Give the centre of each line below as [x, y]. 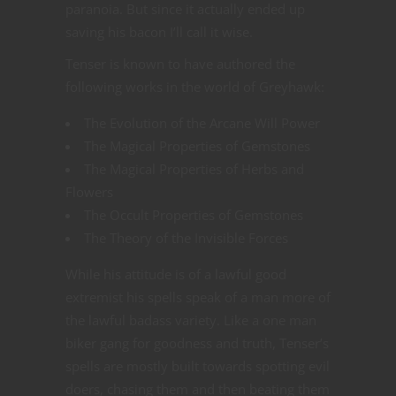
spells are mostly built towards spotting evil [198, 366]
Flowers [89, 192]
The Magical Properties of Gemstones [197, 146]
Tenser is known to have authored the [180, 64]
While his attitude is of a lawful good [176, 274]
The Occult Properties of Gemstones [194, 215]
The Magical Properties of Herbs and [194, 169]
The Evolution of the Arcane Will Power [202, 123]
